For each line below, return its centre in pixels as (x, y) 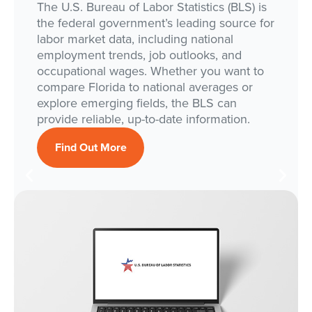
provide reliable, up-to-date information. (144, 119)
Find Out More (91, 147)
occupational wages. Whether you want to (151, 71)
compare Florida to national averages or (145, 87)
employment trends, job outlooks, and (140, 55)
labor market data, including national (135, 39)
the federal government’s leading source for (156, 23)
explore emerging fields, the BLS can (137, 103)
